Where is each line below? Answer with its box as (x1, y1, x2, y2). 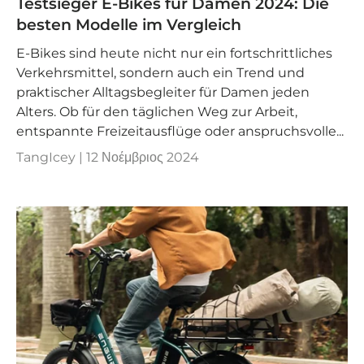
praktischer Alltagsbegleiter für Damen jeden (16, 84, 310, 100)
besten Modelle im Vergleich (16, 15, 241, 35)
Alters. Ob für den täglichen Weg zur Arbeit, (16, 103, 297, 119)
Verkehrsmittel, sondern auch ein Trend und (16, 64, 305, 80)
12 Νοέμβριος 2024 (86, 149, 199, 165)
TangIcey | (16, 149, 86, 165)
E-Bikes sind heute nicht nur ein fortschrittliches (16, 45, 332, 61)
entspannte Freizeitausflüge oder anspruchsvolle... (16, 123, 344, 139)
